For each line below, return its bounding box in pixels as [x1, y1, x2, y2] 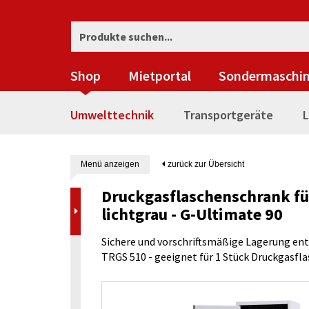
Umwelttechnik [70, 107, 154, 123]
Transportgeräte [183, 107, 273, 123]
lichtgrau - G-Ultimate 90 [101, 203, 283, 225]
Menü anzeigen [81, 159, 139, 169]
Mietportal [128, 67, 191, 84]
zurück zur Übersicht [166, 159, 244, 169]
